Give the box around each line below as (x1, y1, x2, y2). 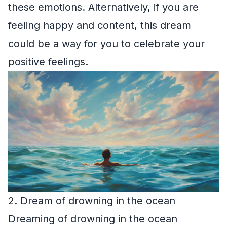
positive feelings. (8, 56, 88, 68)
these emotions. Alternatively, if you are (8, 1, 199, 13)
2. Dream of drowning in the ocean (8, 194, 175, 207)
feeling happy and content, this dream (8, 19, 191, 31)
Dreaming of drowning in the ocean (8, 212, 177, 225)
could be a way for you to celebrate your (8, 37, 205, 50)
